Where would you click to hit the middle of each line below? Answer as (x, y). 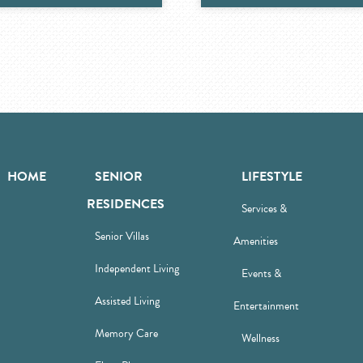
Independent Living (137, 269)
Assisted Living (128, 301)
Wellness (260, 338)
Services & (264, 209)
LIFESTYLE (271, 177)
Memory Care (127, 333)
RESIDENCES (126, 204)
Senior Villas (122, 236)
